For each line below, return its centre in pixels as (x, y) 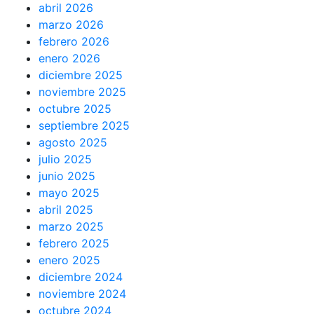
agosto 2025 (73, 142)
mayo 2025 (69, 193)
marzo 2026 (71, 25)
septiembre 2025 (84, 125)
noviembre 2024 (82, 294)
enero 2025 (69, 260)
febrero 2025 (74, 243)
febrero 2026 (74, 41)
